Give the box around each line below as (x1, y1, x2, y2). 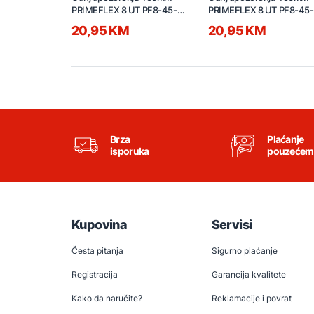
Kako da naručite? (71, 293, 142, 304)
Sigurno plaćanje (211, 245, 278, 257)
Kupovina (71, 217, 128, 233)
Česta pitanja (71, 245, 123, 257)
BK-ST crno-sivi (71, 17, 135, 29)
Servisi (211, 217, 252, 233)
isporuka (110, 145, 149, 158)
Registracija (71, 269, 118, 280)
